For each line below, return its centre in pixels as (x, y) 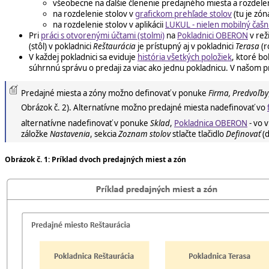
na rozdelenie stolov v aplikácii (109, 24)
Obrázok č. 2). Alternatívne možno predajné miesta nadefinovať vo (144, 107)
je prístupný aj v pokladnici (186, 46)
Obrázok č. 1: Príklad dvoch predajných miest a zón (95, 159)
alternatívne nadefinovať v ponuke (86, 123)
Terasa (247, 46)
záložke (35, 134)
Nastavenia (70, 134)
